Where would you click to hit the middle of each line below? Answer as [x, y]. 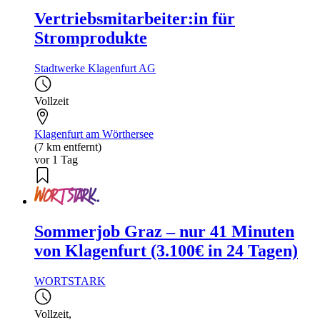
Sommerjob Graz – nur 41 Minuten [164, 231]
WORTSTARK [70, 281]
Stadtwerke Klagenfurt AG [95, 68]
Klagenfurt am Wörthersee [94, 134]
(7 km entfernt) [68, 146]
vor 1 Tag [56, 159]
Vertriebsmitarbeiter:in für [135, 18]
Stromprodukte [91, 37]
